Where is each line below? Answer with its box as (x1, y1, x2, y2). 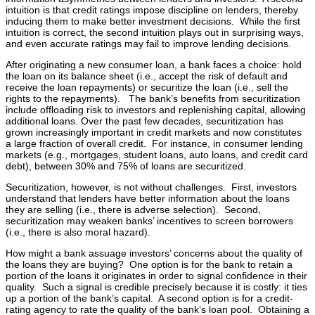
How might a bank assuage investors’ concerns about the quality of (6, 247, 302, 259)
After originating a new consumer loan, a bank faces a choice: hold (6, 59, 302, 71)
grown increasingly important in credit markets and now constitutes (6, 127, 302, 139)
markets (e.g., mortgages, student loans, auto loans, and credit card (6, 149, 308, 161)
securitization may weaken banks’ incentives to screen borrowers (6, 215, 293, 227)
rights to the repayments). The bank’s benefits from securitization (6, 93, 300, 105)
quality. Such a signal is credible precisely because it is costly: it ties (6, 281, 307, 293)
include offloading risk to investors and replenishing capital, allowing (6, 104, 306, 116)
